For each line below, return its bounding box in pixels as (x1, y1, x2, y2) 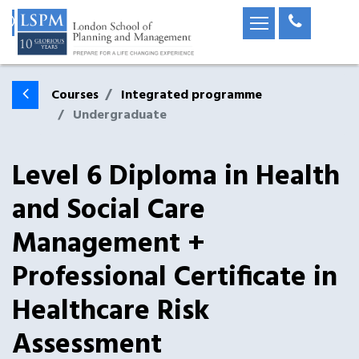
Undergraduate (73, 105, 167, 126)
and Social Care (12, 188, 205, 233)
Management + (12, 222, 205, 267)
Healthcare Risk (12, 289, 209, 334)
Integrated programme (121, 85, 262, 106)
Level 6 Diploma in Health (12, 155, 340, 200)
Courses (51, 85, 99, 106)
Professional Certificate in (12, 256, 337, 301)
